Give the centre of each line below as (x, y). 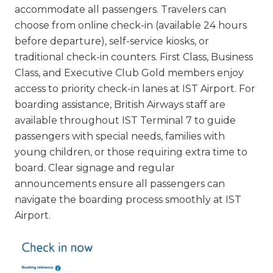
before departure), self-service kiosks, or (112, 41)
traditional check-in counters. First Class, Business (134, 57)
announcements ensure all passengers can (120, 184)
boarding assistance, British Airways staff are (120, 105)
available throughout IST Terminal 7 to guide (125, 121)
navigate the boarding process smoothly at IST (128, 200)
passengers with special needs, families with (120, 136)
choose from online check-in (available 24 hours (131, 26)
